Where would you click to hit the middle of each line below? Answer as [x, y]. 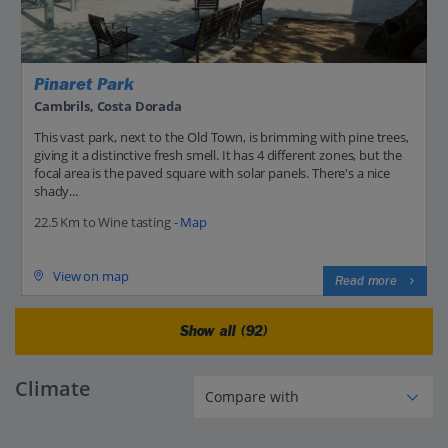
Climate [53, 388]
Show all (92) [224, 331]
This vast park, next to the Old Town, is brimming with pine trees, [221, 136]
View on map [91, 275]
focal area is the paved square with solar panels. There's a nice [212, 172]
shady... [56, 190]
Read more [366, 280]
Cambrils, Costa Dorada [108, 105]
